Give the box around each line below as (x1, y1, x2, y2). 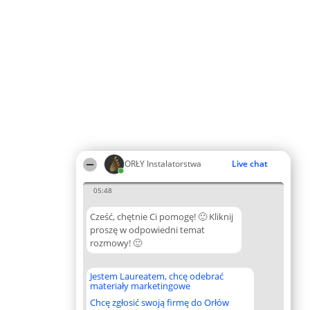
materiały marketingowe (90, 280, 190, 292)
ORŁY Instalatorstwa (125, 158, 201, 170)
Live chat (232, 158, 268, 170)
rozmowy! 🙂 (90, 237, 142, 249)
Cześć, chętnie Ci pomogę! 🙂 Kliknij (90, 210, 233, 223)
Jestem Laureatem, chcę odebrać (90, 270, 224, 282)
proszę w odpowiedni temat (90, 224, 205, 236)
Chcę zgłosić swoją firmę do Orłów (90, 296, 229, 309)
